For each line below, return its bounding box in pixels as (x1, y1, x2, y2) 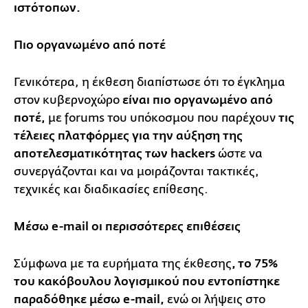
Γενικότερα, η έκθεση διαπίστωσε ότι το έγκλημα (14, 76, 285, 89)
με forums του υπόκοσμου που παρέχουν (45, 111, 278, 125)
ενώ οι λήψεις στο (164, 293, 265, 307)
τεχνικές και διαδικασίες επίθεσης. (14, 183, 208, 197)
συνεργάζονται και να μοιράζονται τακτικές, (14, 165, 259, 179)
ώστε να (215, 147, 263, 161)
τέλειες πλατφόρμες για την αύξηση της (14, 129, 243, 144)
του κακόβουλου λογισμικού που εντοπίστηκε (14, 275, 280, 289)
